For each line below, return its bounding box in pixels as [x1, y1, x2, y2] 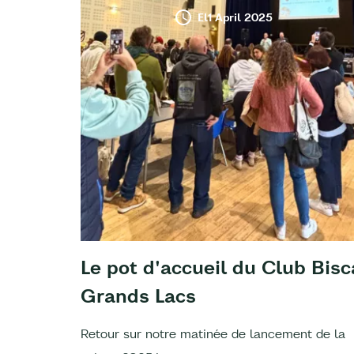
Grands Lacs [81, 283, 196, 307]
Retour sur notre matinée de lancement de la [81, 325, 345, 341]
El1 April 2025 [197, 9, 273, 24]
